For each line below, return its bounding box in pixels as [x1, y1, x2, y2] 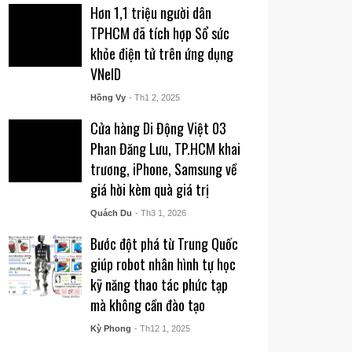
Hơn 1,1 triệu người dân [90, 2, 211, 23]
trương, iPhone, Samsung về [90, 159, 237, 179]
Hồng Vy [90, 93, 126, 102]
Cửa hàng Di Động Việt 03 [90, 118, 226, 138]
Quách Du [90, 208, 132, 218]
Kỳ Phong [90, 324, 131, 333]
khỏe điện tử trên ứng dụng [90, 43, 233, 64]
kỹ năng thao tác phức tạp [90, 274, 228, 295]
